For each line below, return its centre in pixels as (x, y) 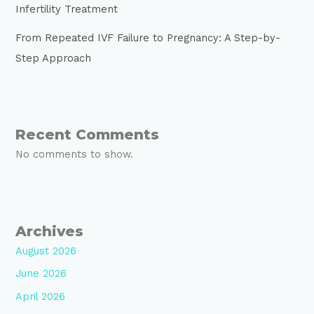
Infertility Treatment (67, 9)
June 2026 (41, 274)
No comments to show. (75, 155)
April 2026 (41, 296)
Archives (50, 231)
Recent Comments (88, 135)
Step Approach (54, 59)
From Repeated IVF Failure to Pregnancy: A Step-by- (148, 38)
